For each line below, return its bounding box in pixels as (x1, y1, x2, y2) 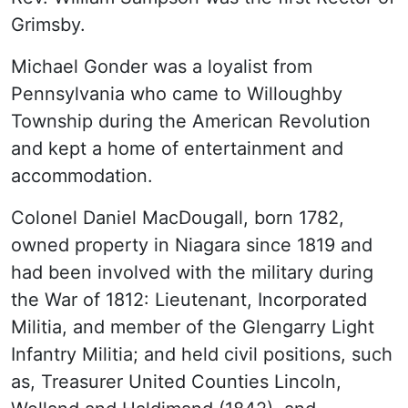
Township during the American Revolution (11, 110, 371, 132)
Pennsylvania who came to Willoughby (11, 83, 342, 105)
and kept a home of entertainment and (11, 138, 343, 159)
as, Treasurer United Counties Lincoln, (11, 371, 342, 393)
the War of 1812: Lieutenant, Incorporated (11, 289, 367, 311)
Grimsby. (11, 14, 86, 36)
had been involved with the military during (11, 261, 373, 283)
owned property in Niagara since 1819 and (11, 234, 372, 256)
